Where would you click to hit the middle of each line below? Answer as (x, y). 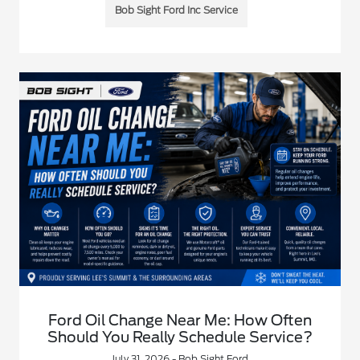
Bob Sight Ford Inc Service (177, 10)
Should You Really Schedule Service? (180, 337)
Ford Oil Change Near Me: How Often (180, 321)
